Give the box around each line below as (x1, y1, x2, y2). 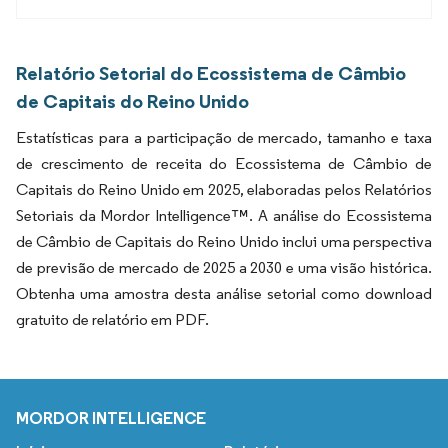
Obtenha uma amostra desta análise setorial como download (16, 283, 432, 303)
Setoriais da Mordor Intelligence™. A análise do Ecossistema (16, 205, 432, 225)
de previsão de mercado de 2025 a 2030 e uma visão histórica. (16, 257, 432, 277)
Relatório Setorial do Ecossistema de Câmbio (16, 60, 406, 85)
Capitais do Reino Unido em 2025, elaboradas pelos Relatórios (16, 179, 432, 199)
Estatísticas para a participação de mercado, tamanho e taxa (16, 127, 432, 147)
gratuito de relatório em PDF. (16, 309, 209, 329)
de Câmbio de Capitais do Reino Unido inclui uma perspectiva (16, 231, 432, 251)
